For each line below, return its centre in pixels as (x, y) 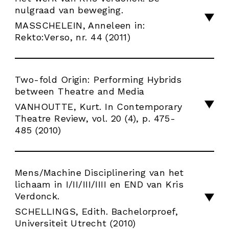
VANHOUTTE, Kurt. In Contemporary (98, 106)
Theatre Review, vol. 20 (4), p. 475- (95, 118)
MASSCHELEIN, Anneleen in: (80, 26)
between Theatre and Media (79, 91)
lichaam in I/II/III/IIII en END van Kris (99, 184)
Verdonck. (37, 196)
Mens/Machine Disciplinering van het (99, 172)
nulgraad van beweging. (69, 10)
